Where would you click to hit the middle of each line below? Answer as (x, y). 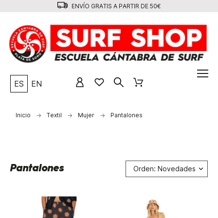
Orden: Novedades (164, 168)
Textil (54, 115)
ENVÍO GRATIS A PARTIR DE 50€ (115, 6)
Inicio (23, 115)
